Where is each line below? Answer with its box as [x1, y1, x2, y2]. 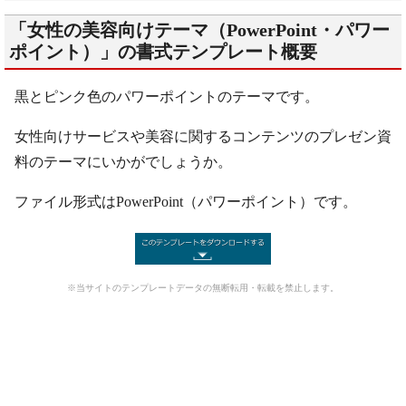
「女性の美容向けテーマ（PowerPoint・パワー [9, 21, 390, 40]
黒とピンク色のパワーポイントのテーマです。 [14, 89, 319, 104]
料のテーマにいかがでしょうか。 [14, 154, 232, 169]
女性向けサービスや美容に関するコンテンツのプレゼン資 [14, 129, 391, 144]
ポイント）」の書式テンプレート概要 [9, 43, 317, 62]
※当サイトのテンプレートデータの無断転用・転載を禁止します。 [67, 283, 339, 293]
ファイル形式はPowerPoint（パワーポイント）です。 [14, 194, 357, 209]
